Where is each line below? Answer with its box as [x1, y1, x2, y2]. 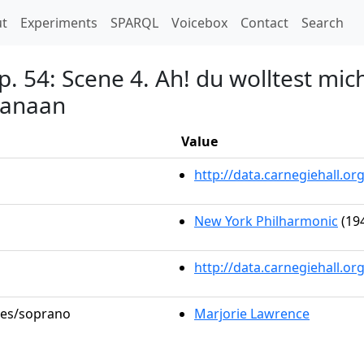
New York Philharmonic [194, 212, 338, 230]
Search [301, 14, 344, 32]
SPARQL [110, 14, 158, 32]
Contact [240, 14, 288, 32]
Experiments [20, 14, 97, 32]
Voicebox [171, 14, 227, 32]
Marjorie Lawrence [194, 305, 310, 323]
